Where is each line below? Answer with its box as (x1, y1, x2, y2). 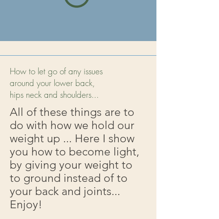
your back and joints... (10, 185, 120, 198)
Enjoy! (10, 198, 43, 211)
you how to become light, (10, 145, 139, 158)
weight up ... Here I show (10, 132, 134, 145)
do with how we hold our (10, 119, 134, 132)
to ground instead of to (10, 172, 128, 185)
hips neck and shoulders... (10, 89, 99, 100)
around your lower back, (10, 77, 95, 88)
